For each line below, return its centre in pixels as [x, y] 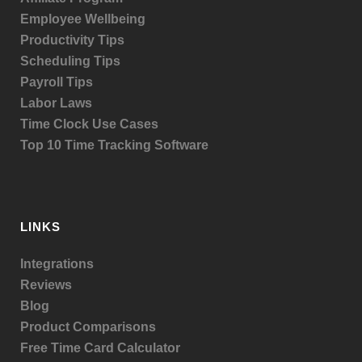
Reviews [46, 284]
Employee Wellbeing [83, 19]
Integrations [57, 263]
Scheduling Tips [70, 61]
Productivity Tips [72, 40]
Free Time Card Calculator [100, 347]
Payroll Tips [57, 82]
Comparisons [114, 326]
